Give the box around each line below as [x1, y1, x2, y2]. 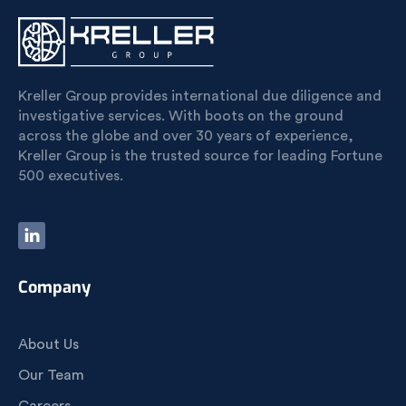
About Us [18, 337, 79, 352]
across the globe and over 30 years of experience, [18, 129, 353, 143]
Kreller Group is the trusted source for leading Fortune [18, 149, 382, 163]
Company [18, 276, 91, 298]
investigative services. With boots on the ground [18, 109, 343, 123]
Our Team [18, 368, 84, 382]
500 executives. [18, 169, 123, 183]
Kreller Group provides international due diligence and [18, 89, 382, 103]
